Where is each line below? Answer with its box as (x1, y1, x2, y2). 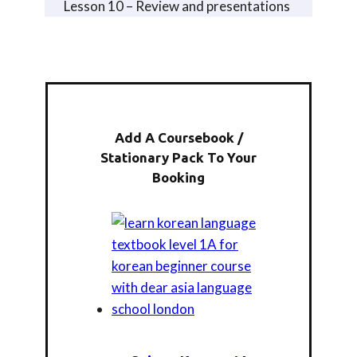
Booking (152, 170, 205, 186)
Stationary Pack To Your (100, 150, 257, 166)
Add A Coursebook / (114, 130, 243, 146)
